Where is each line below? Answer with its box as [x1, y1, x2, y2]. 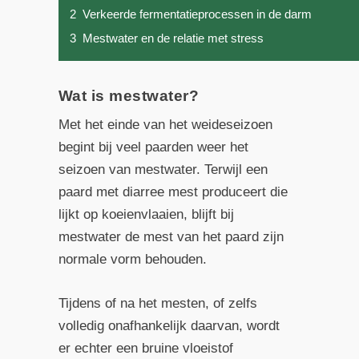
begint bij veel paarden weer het [58, 139, 248, 155]
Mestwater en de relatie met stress [82, 31, 264, 46]
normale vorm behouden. [58, 252, 207, 268]
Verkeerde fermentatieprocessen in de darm [82, 7, 312, 22]
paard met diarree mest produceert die [58, 184, 288, 200]
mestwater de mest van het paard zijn [58, 229, 284, 245]
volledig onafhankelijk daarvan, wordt [58, 318, 280, 334]
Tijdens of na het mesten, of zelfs [58, 296, 257, 312]
